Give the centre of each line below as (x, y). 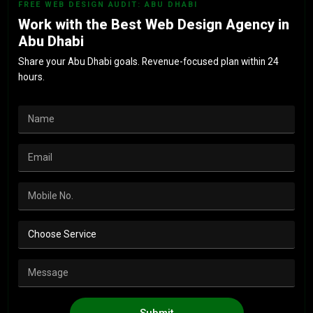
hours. (32, 77)
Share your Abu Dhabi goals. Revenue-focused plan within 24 (149, 61)
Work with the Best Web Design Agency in (154, 24)
